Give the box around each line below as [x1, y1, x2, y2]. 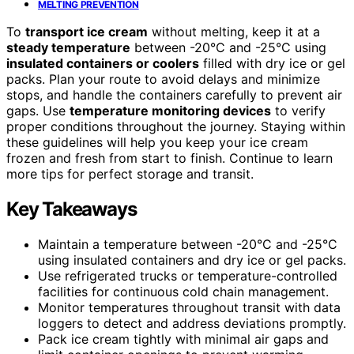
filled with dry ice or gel [199, 55, 345, 71]
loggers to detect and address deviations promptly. [38, 314, 346, 331]
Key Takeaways [6, 197, 137, 220]
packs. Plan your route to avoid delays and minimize [6, 70, 320, 87]
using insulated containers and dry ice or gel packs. [38, 251, 346, 268]
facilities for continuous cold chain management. [38, 283, 329, 299]
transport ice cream [25, 23, 148, 40]
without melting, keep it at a [148, 23, 320, 40]
